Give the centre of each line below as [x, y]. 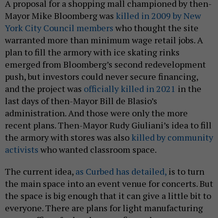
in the [189, 88]
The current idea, [40, 171]
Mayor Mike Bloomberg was [60, 15]
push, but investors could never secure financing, [101, 76]
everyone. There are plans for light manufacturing [104, 208]
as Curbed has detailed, [121, 171]
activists [22, 149]
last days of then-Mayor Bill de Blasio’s [81, 100]
